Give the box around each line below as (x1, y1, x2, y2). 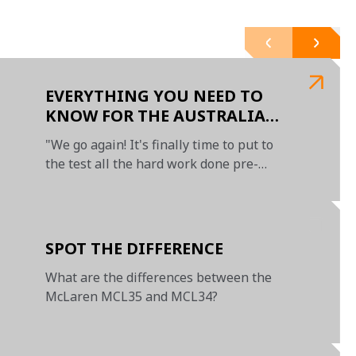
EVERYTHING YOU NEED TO (45, 85, 264, 106)
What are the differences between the (45, 268, 273, 286)
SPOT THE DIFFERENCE (45, 237, 224, 259)
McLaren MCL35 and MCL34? (45, 287, 219, 305)
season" (45, 174, 94, 192)
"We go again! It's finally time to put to (45, 136, 274, 153)
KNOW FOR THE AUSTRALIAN (45, 105, 280, 126)
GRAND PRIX (45, 125, 147, 146)
